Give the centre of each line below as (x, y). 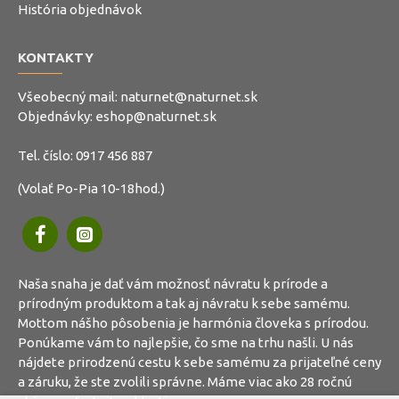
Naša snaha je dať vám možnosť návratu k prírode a (173, 284)
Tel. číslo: (47, 156)
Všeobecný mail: (69, 97)
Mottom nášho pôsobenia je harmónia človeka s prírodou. (193, 323)
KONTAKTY (56, 58)
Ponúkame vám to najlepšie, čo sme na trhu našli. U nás (186, 343)
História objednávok (80, 10)
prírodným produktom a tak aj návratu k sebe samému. (184, 304)
